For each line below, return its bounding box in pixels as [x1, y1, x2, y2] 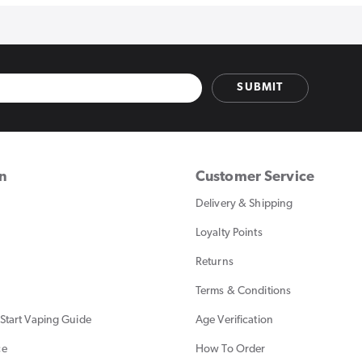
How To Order [196, 343, 266, 356]
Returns [196, 255, 234, 268]
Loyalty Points [196, 226, 263, 239]
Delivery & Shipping [196, 197, 293, 210]
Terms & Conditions [196, 284, 292, 297]
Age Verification [196, 314, 273, 326]
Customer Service [196, 169, 314, 185]
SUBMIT [237, 82, 284, 95]
